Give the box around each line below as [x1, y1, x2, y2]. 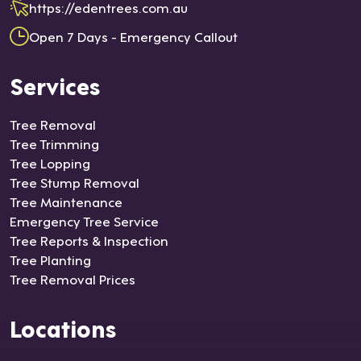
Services [10, 68, 100, 102]
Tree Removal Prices [10, 268, 135, 289]
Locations [10, 310, 116, 345]
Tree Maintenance [10, 191, 122, 212]
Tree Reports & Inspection [10, 230, 168, 251]
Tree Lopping [10, 152, 90, 173]
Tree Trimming [10, 133, 99, 154]
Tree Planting [10, 249, 91, 270]
